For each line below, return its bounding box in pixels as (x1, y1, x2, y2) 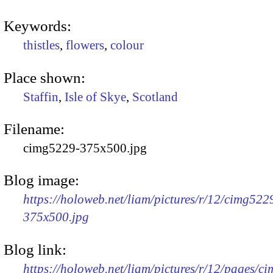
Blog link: (4, 241, 66, 258)
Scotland (132, 89, 178, 104)
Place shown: (4, 69, 85, 86)
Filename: (4, 120, 65, 137)
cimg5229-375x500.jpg (23, 140, 147, 155)
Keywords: (4, 18, 71, 35)
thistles (23, 38, 60, 53)
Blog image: (4, 172, 79, 189)
